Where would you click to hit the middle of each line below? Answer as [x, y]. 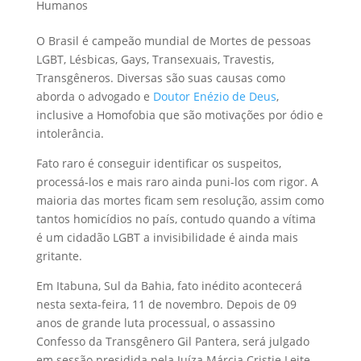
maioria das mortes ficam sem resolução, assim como [180, 201]
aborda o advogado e [94, 97]
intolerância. [70, 134]
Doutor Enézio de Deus [214, 97]
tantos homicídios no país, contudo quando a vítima [176, 219]
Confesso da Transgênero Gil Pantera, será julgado [172, 342]
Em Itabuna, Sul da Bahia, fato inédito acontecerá [169, 286]
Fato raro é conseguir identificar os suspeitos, [158, 164]
